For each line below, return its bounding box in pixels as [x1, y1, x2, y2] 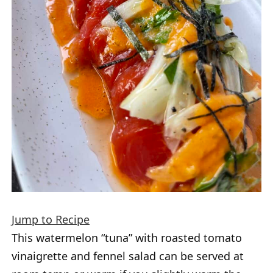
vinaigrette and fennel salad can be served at [12, 248, 244, 263]
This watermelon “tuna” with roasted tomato [12, 230, 242, 245]
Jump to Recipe [12, 211, 90, 227]
